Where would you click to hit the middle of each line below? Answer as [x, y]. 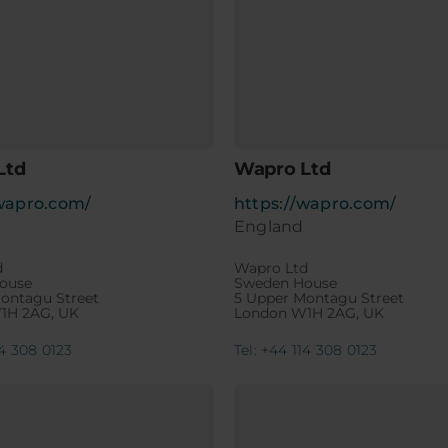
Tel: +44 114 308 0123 [305, 350]
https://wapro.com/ [315, 204]
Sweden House [285, 283]
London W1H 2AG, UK [308, 313]
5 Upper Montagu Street [318, 298]
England [268, 227]
